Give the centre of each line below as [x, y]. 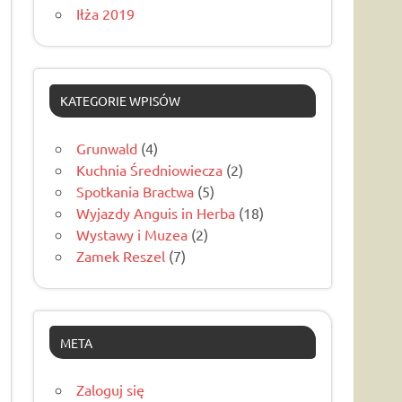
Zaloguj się [111, 389]
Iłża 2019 [106, 14]
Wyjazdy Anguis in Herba [156, 212]
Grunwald [107, 148]
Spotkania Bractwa [135, 191]
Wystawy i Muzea [132, 234]
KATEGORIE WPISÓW [120, 101]
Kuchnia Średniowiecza [150, 169]
